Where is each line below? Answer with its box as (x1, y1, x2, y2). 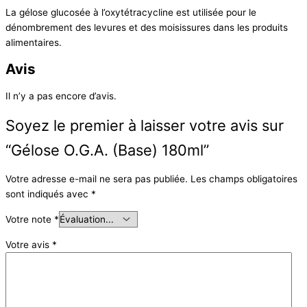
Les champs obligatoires (191, 173, 297, 185)
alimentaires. (5, 37, 62, 49)
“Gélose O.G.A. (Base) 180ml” (5, 140, 209, 159)
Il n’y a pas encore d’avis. (5, 90, 116, 102)
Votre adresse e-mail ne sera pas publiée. (5, 173, 188, 185)
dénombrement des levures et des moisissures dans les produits (5, 22, 288, 34)
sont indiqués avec (5, 188, 91, 200)
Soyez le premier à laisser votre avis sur (5, 116, 284, 134)
